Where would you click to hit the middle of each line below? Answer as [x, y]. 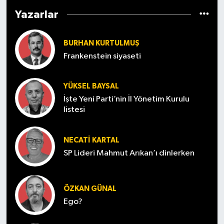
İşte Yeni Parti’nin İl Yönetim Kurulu [126, 99]
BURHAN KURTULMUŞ [101, 43]
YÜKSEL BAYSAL [91, 86]
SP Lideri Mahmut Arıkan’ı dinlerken [129, 153]
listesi [74, 110]
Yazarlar [36, 15]
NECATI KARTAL [91, 140]
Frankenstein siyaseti [102, 56]
